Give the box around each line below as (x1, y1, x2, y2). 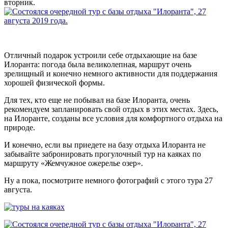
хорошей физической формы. (4, 78, 105, 87)
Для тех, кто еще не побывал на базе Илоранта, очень (4, 96, 190, 104)
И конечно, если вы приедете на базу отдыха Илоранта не (4, 140, 206, 149)
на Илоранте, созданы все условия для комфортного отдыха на (4, 114, 222, 123)
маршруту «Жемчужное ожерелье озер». (4, 159, 143, 167)
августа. (4, 185, 32, 194)
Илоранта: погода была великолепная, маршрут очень (4, 60, 191, 69)
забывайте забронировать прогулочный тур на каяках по (4, 150, 201, 158)
